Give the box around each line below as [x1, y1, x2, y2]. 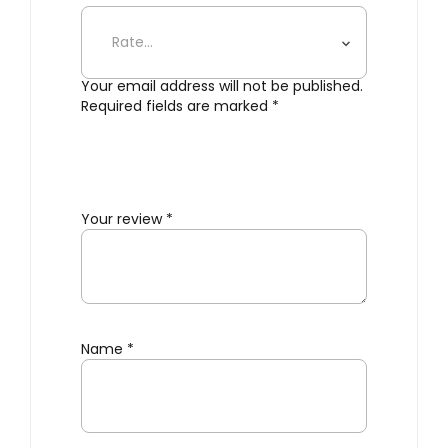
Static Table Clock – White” [81, 7, 354, 36]
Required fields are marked [81, 96, 272, 117]
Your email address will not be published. [81, 76, 363, 97]
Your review [81, 209, 166, 230]
